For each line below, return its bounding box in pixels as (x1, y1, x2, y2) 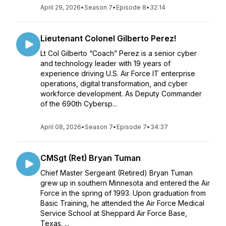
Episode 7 (117, 123, 147, 131)
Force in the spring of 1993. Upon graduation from (40, 189, 206, 197)
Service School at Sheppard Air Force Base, (40, 209, 187, 217)
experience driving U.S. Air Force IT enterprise (40, 69, 195, 78)
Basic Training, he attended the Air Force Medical (40, 199, 204, 207)
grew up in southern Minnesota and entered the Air (40, 179, 210, 187)
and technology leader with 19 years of (40, 59, 171, 68)
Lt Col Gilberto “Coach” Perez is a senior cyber (40, 49, 197, 58)
